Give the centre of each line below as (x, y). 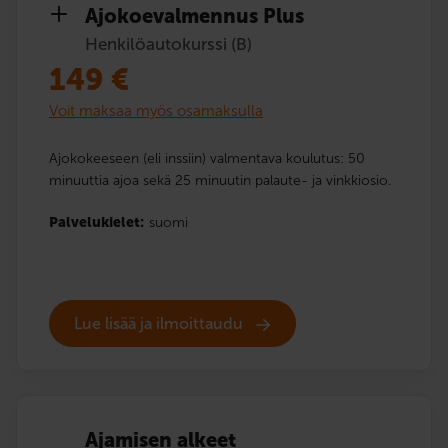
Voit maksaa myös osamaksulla (156, 110)
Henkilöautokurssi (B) (168, 43)
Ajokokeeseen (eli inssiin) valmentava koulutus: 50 (207, 158)
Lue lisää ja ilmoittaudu (160, 324)
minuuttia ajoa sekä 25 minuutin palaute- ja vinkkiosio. (220, 180)
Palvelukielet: (96, 222)
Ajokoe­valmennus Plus (194, 15)
